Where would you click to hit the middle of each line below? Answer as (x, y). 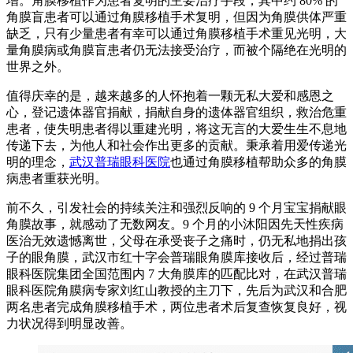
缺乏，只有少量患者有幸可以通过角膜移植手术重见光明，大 (176, 34)
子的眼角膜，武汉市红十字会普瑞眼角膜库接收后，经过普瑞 (176, 258)
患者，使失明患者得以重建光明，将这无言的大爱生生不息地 (176, 129)
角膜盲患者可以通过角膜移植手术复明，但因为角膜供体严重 (176, 17)
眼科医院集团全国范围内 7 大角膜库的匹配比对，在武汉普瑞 (176, 274)
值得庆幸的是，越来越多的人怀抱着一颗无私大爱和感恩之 (170, 96)
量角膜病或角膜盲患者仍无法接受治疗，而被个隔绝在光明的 (176, 50)
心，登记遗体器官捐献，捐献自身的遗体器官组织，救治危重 (176, 113)
